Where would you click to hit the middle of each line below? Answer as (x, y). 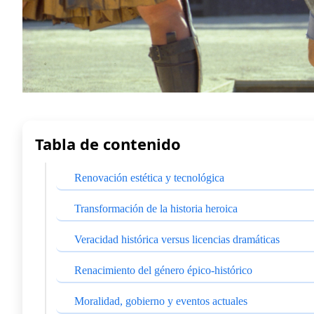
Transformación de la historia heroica (156, 208)
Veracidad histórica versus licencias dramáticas (177, 239)
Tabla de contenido (108, 143)
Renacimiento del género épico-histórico (163, 270)
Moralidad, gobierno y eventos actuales (161, 301)
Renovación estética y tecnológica (149, 177)
